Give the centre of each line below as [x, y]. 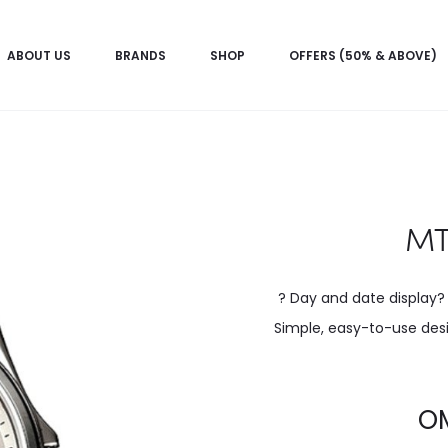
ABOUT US [39, 55]
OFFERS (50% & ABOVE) [363, 55]
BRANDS [140, 55]
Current [369, 419]
